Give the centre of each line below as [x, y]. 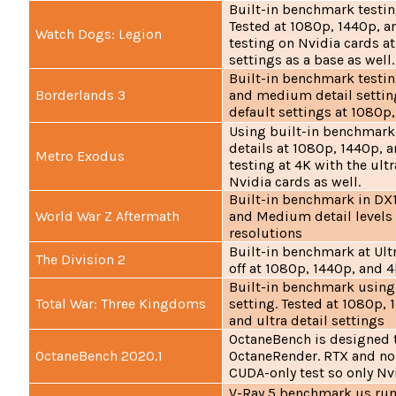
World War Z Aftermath [108, 217]
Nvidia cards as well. [295, 182]
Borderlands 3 [81, 95]
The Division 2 [81, 260]
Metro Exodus [80, 156]
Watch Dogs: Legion [99, 34]
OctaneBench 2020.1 [99, 356]
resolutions [266, 233]
